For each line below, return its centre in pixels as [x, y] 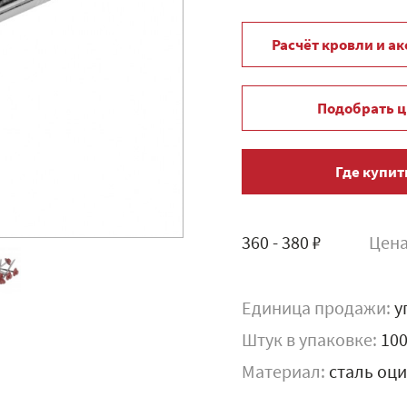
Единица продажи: [318, 310]
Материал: [285, 373]
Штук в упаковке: [311, 342]
